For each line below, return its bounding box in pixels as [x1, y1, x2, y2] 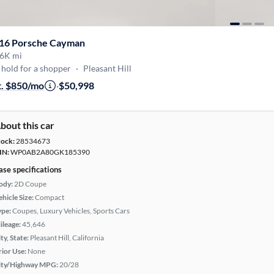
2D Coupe [14, 179, 46, 188]
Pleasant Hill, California [30, 233, 104, 242]
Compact [35, 193, 64, 202]
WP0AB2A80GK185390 [9, 147, 90, 157]
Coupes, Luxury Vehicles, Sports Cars [12, 206, 130, 215]
